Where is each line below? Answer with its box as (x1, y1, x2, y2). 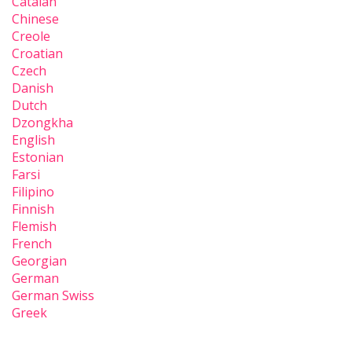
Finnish (12, 200, 54, 218)
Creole (12, 27, 50, 46)
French (12, 235, 52, 253)
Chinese (12, 10, 59, 28)
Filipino (12, 183, 54, 201)
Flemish (12, 218, 57, 236)
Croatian (12, 45, 63, 63)
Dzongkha (12, 114, 73, 132)
